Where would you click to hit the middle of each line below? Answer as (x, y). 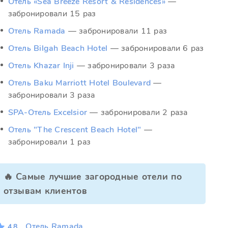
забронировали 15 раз (52, 14)
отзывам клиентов (45, 191)
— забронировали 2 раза (138, 112)
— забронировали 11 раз (117, 31)
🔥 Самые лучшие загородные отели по (87, 177)
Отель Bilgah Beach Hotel (58, 48)
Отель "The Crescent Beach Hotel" (75, 130)
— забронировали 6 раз (156, 48)
